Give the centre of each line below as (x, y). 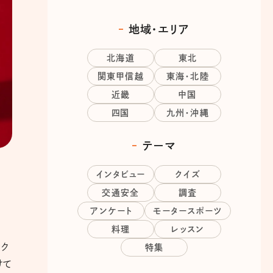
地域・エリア (159, 30)
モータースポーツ (188, 211)
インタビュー (121, 175)
